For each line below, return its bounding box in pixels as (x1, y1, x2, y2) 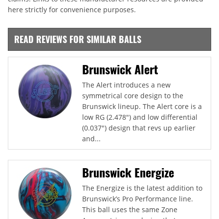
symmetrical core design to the (82, 90, 183, 100)
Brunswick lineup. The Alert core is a (82, 101, 202, 111)
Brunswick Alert (82, 60, 158, 78)
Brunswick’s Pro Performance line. (82, 194, 193, 203)
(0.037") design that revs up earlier (82, 123, 196, 132)
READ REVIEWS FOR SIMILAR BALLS (14, 32, 141, 45)
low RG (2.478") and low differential (82, 112, 197, 122)
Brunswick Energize (82, 163, 174, 181)
